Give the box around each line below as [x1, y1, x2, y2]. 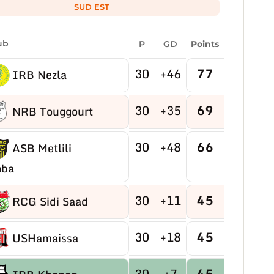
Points [190, 38, 219, 50]
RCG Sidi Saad [12, 192, 88, 211]
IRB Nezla [12, 65, 67, 84]
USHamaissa [12, 229, 78, 248]
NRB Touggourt [12, 102, 93, 121]
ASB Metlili [12, 139, 72, 158]
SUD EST [73, 2, 109, 12]
